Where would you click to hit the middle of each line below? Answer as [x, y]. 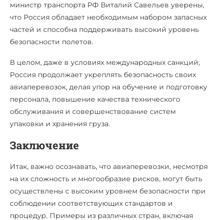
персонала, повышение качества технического [95, 99]
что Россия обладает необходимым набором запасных [108, 17]
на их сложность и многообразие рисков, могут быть [106, 179]
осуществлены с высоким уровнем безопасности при [108, 191]
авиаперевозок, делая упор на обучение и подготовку [109, 87]
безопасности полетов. [52, 41]
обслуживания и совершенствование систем [93, 111]
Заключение [44, 145]
